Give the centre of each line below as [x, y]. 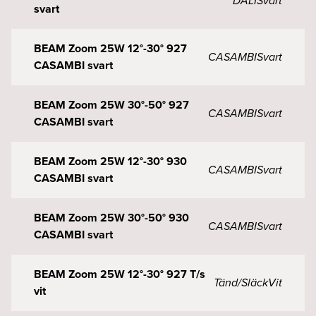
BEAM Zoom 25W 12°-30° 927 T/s [120, 274]
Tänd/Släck [241, 282]
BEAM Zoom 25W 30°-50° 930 [111, 218]
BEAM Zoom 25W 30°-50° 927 [111, 105]
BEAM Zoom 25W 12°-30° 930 [110, 161]
